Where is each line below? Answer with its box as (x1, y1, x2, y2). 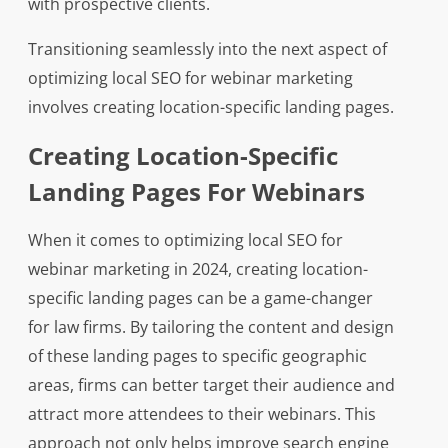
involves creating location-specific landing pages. (27, 96, 394, 119)
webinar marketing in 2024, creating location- (27, 258, 368, 281)
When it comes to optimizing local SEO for (27, 229, 343, 252)
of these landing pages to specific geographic (27, 345, 367, 368)
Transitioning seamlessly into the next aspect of (27, 38, 387, 61)
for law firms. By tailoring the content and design (27, 316, 394, 339)
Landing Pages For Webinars (27, 175, 365, 209)
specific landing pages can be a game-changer (27, 287, 373, 310)
